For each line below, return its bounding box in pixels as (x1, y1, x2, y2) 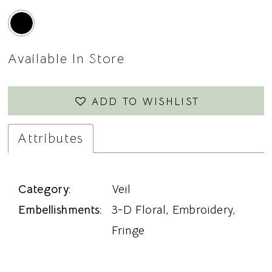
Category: (18, 182, 72, 197)
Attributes (18, 130, 84, 147)
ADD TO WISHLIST (91, 95, 199, 109)
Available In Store (8, 50, 125, 67)
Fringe (112, 223, 145, 239)
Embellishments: (18, 203, 103, 218)
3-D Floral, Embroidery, (112, 203, 236, 218)
